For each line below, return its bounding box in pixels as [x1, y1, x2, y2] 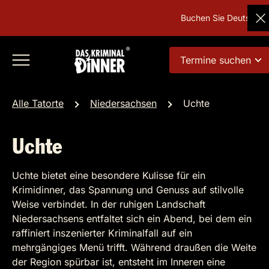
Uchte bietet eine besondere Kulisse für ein [12, 169, 205, 181]
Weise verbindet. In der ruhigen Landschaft [12, 198, 205, 210]
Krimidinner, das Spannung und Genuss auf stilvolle [12, 184, 244, 196]
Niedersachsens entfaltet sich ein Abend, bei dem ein [12, 213, 252, 225]
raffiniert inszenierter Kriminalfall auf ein [12, 227, 192, 239]
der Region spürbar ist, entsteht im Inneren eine [12, 256, 225, 268]
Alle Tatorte [12, 97, 64, 109]
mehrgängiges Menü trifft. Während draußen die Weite [12, 241, 256, 253]
